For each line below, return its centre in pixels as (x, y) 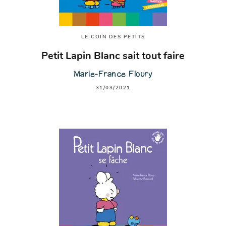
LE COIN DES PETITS (113, 37)
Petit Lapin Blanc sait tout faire (113, 56)
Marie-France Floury (113, 74)
